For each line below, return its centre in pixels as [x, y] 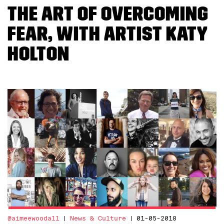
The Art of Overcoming [108, 14]
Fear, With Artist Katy [107, 34]
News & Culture [98, 218]
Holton [38, 54]
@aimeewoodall [33, 218]
